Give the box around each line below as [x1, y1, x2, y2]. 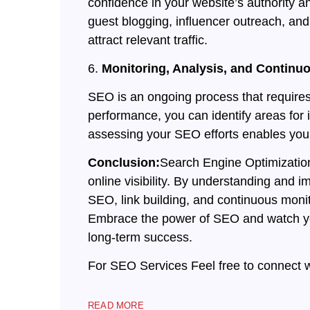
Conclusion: [88, 156, 160, 170]
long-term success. [88, 230, 192, 245]
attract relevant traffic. [88, 33, 208, 48]
